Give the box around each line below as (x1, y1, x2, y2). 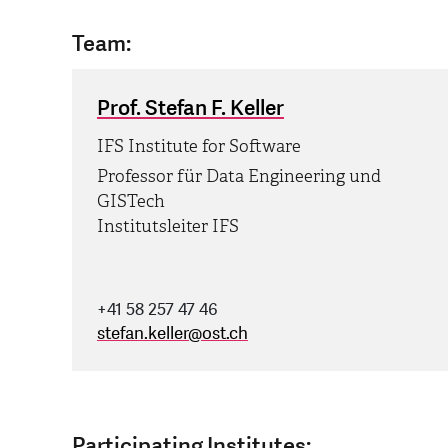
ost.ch (202, 322, 248, 346)
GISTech (97, 191, 165, 213)
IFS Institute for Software (97, 136, 301, 158)
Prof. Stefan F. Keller (97, 94, 284, 124)
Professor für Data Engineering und (97, 166, 381, 188)
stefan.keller (97, 322, 188, 346)
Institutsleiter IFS (97, 216, 239, 238)
